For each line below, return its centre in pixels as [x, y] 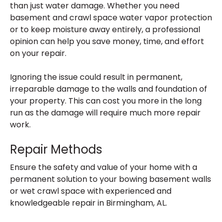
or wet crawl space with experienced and [91, 191]
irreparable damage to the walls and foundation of [109, 89]
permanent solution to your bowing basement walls [111, 179]
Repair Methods [56, 149]
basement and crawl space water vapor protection [111, 18]
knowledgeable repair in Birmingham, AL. [88, 203]
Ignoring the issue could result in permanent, [96, 77]
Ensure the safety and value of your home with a [104, 167]
